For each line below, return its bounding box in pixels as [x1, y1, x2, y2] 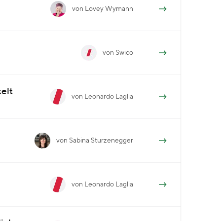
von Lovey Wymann [72, 5, 133, 12]
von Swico [103, 49, 133, 56]
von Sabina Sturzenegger [56, 137, 133, 144]
